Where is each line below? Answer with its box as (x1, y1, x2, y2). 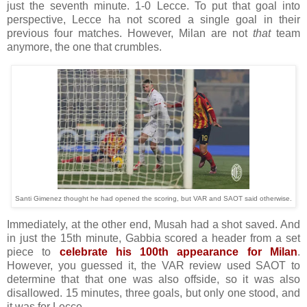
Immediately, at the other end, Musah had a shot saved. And (7, 219, 300, 231)
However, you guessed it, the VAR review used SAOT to (7, 260, 300, 272)
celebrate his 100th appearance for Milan (59, 246, 298, 258)
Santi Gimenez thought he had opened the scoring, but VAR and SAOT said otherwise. (15, 194, 292, 202)
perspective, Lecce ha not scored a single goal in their (7, 13, 300, 25)
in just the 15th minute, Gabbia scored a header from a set (7, 232, 300, 245)
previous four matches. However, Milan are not (7, 27, 253, 39)
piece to (7, 246, 60, 258)
